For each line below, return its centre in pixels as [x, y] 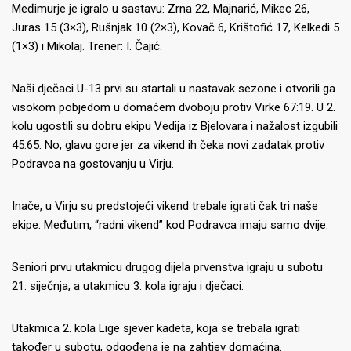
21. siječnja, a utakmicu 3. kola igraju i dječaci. [128, 286]
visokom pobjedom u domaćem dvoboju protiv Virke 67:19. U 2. [174, 107]
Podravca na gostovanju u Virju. [93, 163]
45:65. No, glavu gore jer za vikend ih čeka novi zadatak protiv [168, 145]
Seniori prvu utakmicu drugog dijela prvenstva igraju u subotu [167, 267]
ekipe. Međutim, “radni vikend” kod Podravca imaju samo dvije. [170, 224]
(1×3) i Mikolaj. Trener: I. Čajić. [87, 46]
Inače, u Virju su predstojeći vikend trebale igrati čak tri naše [165, 206]
